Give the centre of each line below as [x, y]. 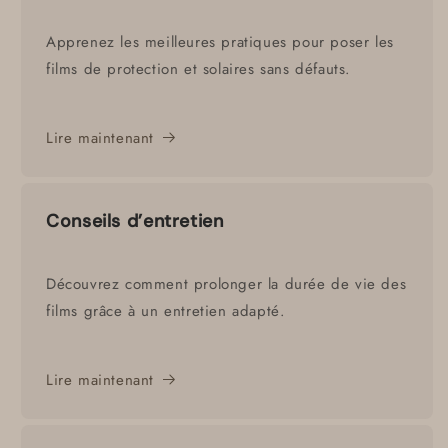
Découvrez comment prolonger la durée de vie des [226, 283]
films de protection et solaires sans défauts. [199, 68]
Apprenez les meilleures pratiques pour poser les [220, 41]
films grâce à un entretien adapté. [166, 310]
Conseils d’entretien [135, 220]
